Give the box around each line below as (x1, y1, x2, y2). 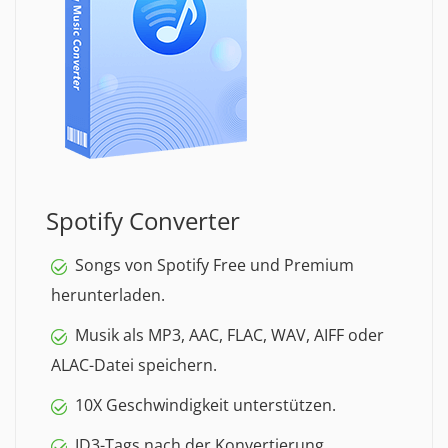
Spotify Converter (46, 204, 240, 237)
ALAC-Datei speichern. (51, 354, 217, 376)
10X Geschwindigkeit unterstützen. (75, 394, 336, 416)
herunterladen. (51, 284, 165, 306)
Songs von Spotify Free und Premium (75, 254, 354, 276)
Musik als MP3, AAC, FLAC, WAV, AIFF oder (75, 324, 384, 346)
